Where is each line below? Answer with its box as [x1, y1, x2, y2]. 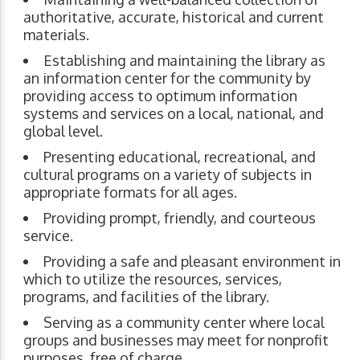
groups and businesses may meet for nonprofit [22, 330, 329, 349]
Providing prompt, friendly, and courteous [43, 208, 316, 227]
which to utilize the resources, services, [22, 269, 282, 288]
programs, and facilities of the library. [22, 287, 269, 305]
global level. [22, 121, 103, 140]
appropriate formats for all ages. [22, 182, 237, 201]
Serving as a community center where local [43, 313, 325, 331]
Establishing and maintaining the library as [43, 51, 325, 69]
